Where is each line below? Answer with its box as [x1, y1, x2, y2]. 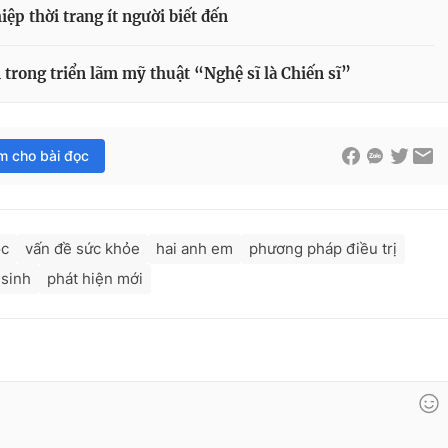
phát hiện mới [47, 269, 143, 289]
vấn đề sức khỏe [25, 239, 140, 259]
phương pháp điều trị [249, 239, 397, 259]
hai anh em [156, 239, 233, 259]
